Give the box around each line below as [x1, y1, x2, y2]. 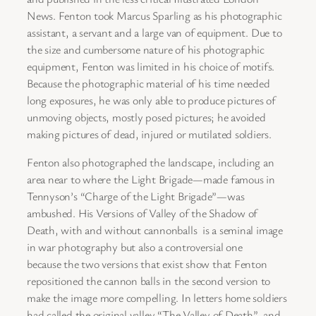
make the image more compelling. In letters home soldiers [27, 290, 287, 306]
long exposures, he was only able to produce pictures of [27, 92, 276, 108]
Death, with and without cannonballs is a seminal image [27, 222, 283, 238]
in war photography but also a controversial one [27, 239, 243, 255]
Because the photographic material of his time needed [27, 75, 270, 91]
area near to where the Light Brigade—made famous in [27, 171, 275, 188]
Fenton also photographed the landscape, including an [27, 154, 274, 171]
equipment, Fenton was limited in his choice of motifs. [27, 58, 275, 74]
